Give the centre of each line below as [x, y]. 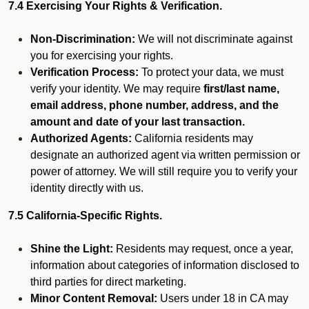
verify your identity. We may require [117, 89]
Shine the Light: [72, 249]
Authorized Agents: [81, 138]
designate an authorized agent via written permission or [165, 155]
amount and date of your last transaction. [138, 122]
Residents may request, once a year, [203, 249]
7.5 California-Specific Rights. [85, 216]
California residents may [192, 138]
